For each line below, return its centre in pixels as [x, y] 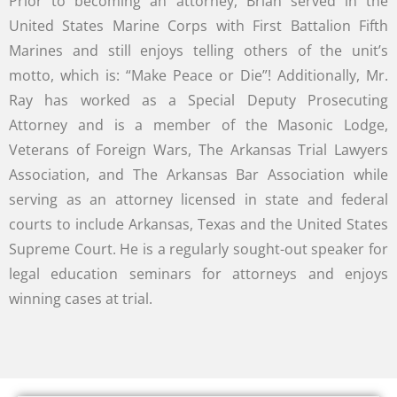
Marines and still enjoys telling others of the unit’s [198, 51]
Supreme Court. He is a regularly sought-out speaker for [198, 249]
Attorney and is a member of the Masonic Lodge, [198, 125]
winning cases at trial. [84, 299]
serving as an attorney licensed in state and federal [198, 199]
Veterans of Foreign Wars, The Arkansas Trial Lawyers [198, 150]
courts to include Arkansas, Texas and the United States [198, 224]
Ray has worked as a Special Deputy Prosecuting [198, 100]
